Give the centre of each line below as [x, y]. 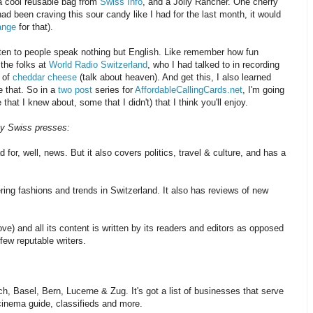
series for [114, 90]
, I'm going [263, 90]
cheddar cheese [45, 78]
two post [75, 90]
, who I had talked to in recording [213, 65]
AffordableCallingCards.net [189, 90]
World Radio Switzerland [98, 65]
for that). [35, 27]
